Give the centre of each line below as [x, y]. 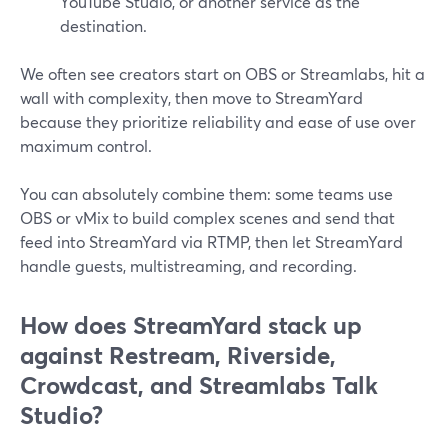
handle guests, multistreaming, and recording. [188, 265]
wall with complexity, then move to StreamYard [191, 97]
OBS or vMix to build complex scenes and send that [207, 217]
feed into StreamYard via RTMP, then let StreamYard [211, 241]
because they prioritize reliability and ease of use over [218, 121]
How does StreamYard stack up [191, 325]
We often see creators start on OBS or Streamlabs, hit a [222, 73]
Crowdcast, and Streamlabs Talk [199, 385]
